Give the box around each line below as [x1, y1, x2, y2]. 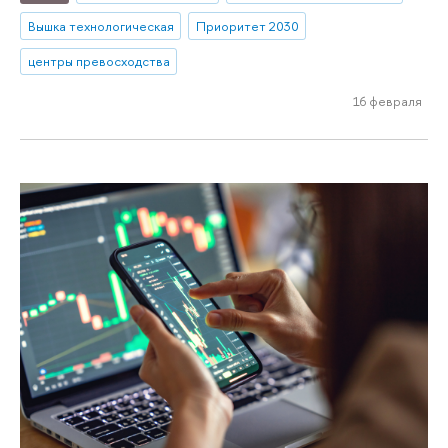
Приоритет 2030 [195, 16, 299, 35]
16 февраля [352, 92, 422, 111]
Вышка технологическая [27, 16, 174, 35]
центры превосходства [27, 52, 170, 71]
